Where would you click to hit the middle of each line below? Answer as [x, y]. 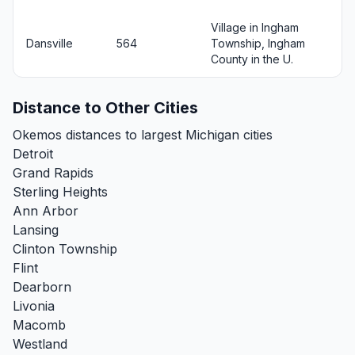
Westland [40, 344]
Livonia [34, 305]
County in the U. [252, 59]
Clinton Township [65, 248]
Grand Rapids [53, 172]
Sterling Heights [60, 191]
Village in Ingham [255, 27]
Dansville [50, 43]
